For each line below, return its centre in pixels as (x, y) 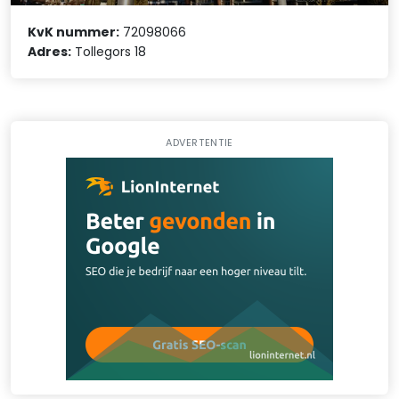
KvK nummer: (74, 32)
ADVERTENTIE (199, 143)
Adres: (50, 51)
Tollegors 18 (109, 51)
